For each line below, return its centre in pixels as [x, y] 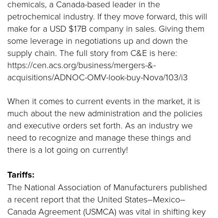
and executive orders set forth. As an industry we [100, 125]
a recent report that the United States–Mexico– [96, 199]
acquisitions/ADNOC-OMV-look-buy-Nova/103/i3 [98, 77]
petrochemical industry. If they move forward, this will [107, 16]
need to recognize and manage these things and [99, 137]
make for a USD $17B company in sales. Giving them [106, 28]
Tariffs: [21, 175]
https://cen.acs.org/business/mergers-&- [82, 65]
